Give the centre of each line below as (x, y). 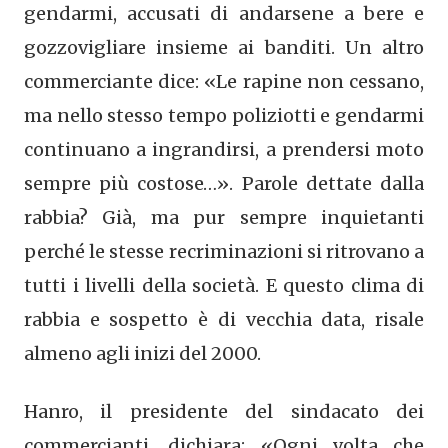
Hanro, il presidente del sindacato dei (224, 411)
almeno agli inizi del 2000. (142, 353)
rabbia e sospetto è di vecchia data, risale (224, 319)
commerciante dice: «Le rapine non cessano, (224, 81)
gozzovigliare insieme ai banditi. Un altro (224, 47)
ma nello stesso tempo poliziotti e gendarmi (224, 115)
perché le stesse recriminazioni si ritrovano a (224, 251)
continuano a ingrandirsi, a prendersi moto (224, 149)
